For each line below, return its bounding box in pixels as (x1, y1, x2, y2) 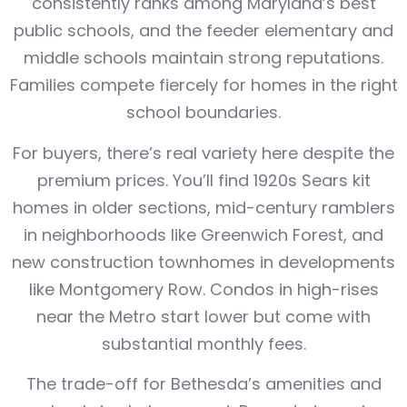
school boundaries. (126, 101, 281, 124)
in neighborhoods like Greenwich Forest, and (24, 223, 383, 246)
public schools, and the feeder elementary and (14, 19, 393, 43)
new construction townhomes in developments (12, 250, 395, 273)
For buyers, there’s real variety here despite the (13, 141, 394, 164)
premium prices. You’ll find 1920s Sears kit (36, 168, 371, 192)
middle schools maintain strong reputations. (24, 46, 383, 70)
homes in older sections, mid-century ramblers (12, 195, 395, 219)
